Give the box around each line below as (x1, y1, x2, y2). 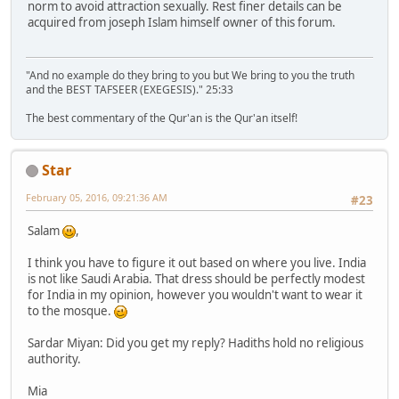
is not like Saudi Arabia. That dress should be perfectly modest (28, 270, 365, 287)
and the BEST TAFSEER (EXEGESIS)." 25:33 (26, 81, 233, 97)
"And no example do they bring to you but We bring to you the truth (26, 67, 354, 83)
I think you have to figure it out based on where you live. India (28, 254, 366, 271)
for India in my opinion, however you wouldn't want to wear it (28, 286, 362, 303)
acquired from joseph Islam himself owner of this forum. (28, 14, 336, 31)
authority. (28, 350, 81, 367)
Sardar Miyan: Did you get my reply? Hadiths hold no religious (28, 334, 363, 351)
